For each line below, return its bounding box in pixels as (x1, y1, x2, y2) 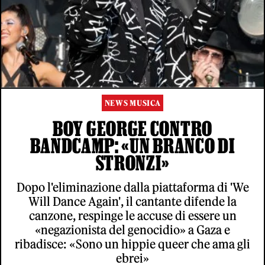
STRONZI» (95, 151, 170, 174)
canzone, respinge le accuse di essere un (28, 208, 237, 223)
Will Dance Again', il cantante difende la (28, 193, 237, 209)
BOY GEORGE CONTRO (53, 117, 212, 140)
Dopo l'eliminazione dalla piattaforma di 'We (16, 179, 249, 195)
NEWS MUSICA (104, 98, 161, 108)
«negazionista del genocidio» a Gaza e (35, 222, 230, 237)
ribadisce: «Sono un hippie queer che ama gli (15, 236, 250, 251)
